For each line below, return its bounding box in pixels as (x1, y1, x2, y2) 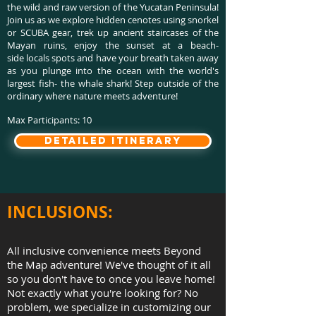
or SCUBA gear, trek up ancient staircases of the (7, 26, 219, 39)
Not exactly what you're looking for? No (7, 286, 198, 300)
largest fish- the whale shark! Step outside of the (7, 77, 219, 90)
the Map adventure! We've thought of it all (7, 257, 211, 272)
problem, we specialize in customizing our (7, 300, 211, 314)
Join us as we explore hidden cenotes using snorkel (7, 13, 219, 26)
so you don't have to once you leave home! (7, 272, 215, 286)
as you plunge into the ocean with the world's (7, 64, 219, 77)
